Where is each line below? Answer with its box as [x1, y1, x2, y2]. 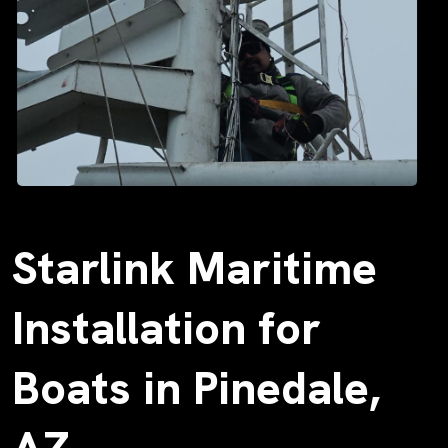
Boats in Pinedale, [12, 359, 380, 419]
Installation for [12, 299, 321, 359]
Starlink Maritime [12, 239, 377, 299]
